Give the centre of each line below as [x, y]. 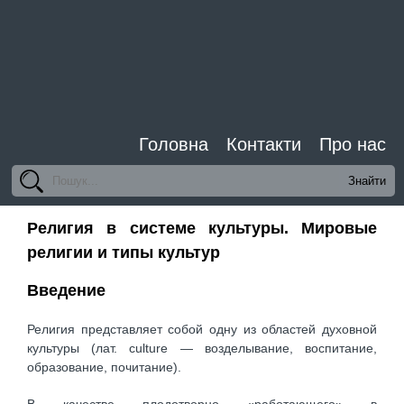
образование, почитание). [104, 367]
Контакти [264, 144]
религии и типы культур [124, 253]
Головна [174, 144]
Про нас [353, 144]
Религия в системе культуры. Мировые [202, 229]
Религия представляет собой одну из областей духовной [202, 330]
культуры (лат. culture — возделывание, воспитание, [202, 349]
